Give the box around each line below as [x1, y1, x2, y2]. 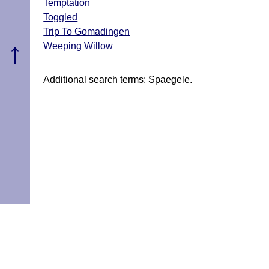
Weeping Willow [43, 41, 113, 52]
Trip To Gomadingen [43, 26, 130, 37]
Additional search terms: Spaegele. [43, 74, 193, 85]
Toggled [43, 12, 78, 23]
